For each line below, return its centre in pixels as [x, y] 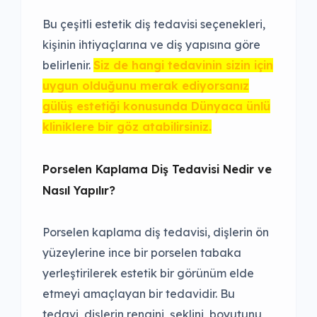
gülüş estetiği [81, 106]
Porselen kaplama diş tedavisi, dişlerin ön [156, 232]
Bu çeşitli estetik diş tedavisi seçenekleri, [154, 24]
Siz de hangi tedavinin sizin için [183, 65]
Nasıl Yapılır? [79, 191]
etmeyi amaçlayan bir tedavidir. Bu [139, 294]
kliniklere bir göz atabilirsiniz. [127, 127]
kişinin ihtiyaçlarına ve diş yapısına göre [151, 45]
